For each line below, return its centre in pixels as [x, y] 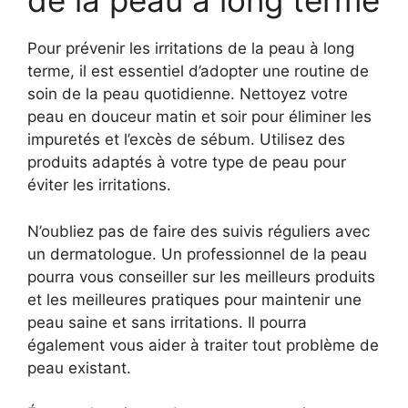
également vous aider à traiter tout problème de [203, 345]
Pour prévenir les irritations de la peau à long [191, 48]
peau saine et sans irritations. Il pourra [167, 322]
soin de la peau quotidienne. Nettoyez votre [188, 94]
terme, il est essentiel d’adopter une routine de [198, 71]
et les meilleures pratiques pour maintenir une [194, 299]
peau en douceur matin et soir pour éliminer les [199, 117]
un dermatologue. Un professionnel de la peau [197, 254]
